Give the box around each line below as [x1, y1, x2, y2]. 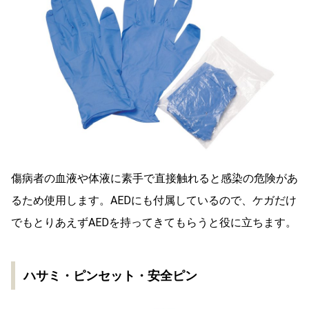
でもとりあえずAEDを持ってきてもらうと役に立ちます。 [11, 215, 297, 229]
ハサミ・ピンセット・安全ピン [23, 268, 197, 283]
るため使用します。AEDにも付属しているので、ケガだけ [11, 193, 297, 207]
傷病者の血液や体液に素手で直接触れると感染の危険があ [11, 171, 298, 185]
